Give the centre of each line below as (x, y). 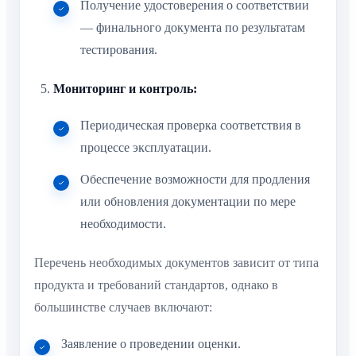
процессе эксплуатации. (146, 148)
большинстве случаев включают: (123, 307)
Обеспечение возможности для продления (195, 180)
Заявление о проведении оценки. (151, 344)
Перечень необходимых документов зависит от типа (176, 262)
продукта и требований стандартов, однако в (156, 284)
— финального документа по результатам (193, 27)
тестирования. (119, 49)
